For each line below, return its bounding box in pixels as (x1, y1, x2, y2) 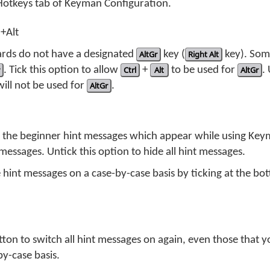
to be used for (168, 64, 237, 76)
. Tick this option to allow (4, 64, 121, 76)
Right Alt (188, 49, 219, 60)
